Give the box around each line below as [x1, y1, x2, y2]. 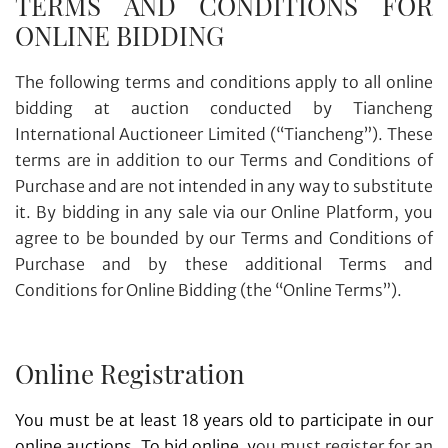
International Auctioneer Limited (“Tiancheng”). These [15, 123, 433, 144]
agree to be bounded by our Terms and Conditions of [15, 227, 433, 248]
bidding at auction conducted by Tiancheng [15, 97, 433, 118]
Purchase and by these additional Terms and [15, 253, 433, 274]
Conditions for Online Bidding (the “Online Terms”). [15, 279, 402, 300]
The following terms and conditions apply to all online [15, 71, 433, 92]
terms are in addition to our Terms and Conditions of [15, 149, 433, 170]
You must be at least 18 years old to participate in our [15, 409, 433, 430]
